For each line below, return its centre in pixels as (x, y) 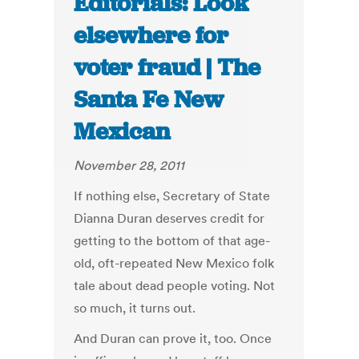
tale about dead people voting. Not (175, 286)
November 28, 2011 (129, 165)
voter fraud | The (167, 68)
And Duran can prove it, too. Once (173, 339)
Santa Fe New (149, 100)
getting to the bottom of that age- (172, 241)
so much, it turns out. (135, 308)
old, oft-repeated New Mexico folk (174, 263)
